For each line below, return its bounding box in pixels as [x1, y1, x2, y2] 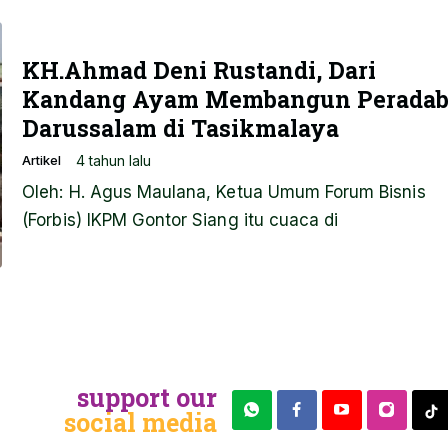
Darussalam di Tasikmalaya [22, 112, 340, 143]
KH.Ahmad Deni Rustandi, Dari [22, 54, 377, 85]
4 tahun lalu [76, 151, 152, 169]
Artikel [22, 152, 62, 169]
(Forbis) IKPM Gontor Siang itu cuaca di [22, 209, 339, 230]
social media [63, 405, 217, 439]
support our [76, 380, 217, 414]
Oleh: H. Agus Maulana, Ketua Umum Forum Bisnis [22, 181, 426, 202]
